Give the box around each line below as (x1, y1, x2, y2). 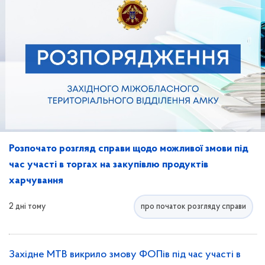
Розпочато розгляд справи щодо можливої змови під (9, 143, 248, 154)
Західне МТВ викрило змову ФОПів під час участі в (9, 249, 241, 260)
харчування (9, 175, 63, 186)
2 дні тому (9, 202, 46, 211)
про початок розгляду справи (141, 202, 246, 211)
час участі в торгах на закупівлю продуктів (9, 159, 208, 170)
